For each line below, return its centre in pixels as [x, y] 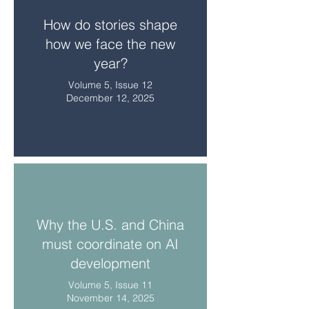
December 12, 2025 [110, 98]
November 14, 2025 [110, 298]
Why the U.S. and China [110, 225]
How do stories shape [110, 24]
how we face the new [110, 44]
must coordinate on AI [110, 244]
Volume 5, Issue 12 [110, 85]
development [110, 263]
